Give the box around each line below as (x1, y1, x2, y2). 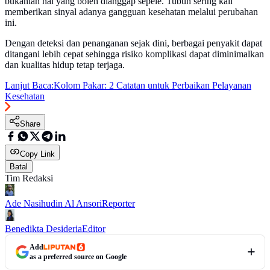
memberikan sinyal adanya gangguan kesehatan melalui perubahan (5, 7, 258, 17)
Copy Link (20, 149, 55, 159)
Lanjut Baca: (5, 80, 54, 91)
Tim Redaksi (5, 173, 53, 184)
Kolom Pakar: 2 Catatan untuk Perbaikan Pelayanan (54, 80, 251, 91)
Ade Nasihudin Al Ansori (5, 198, 102, 209)
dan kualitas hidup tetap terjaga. (5, 60, 125, 71)
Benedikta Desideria (5, 224, 82, 234)
